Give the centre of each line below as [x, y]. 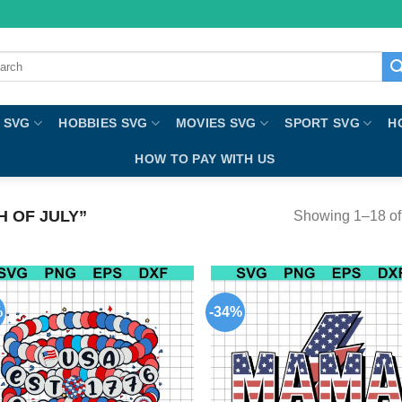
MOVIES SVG [216, 123]
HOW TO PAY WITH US [205, 159]
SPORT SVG [322, 123]
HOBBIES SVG [103, 123]
